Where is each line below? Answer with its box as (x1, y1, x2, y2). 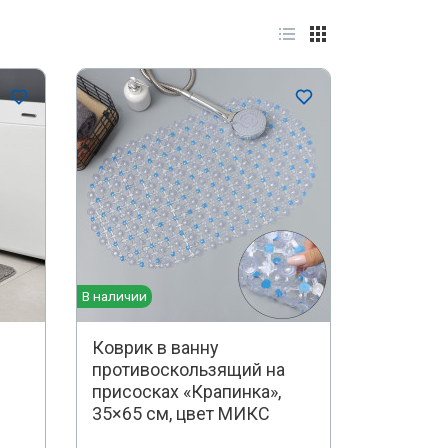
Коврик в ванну (91, 337, 219, 359)
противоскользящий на (91, 359, 285, 381)
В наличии (81, 288, 147, 305)
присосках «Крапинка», (91, 381, 281, 403)
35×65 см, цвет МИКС (91, 403, 270, 425)
